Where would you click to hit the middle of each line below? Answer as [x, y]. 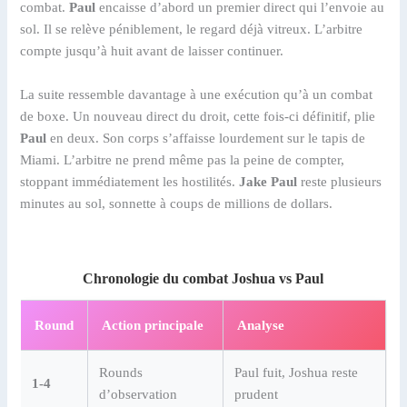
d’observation [139, 395]
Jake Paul [268, 181]
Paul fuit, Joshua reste [297, 373]
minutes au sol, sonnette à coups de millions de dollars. [177, 203]
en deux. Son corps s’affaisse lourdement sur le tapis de [206, 138]
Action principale [153, 326]
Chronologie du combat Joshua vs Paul [203, 279]
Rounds [121, 373]
